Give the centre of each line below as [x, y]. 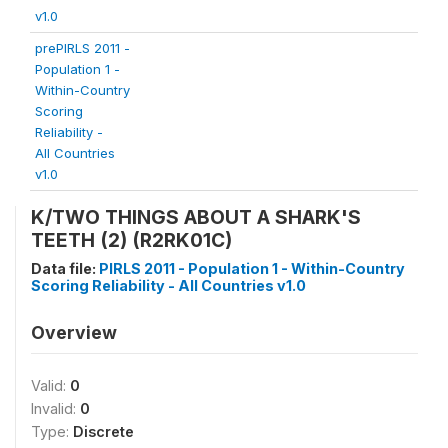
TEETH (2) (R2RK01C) [131, 240]
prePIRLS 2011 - [82, 48]
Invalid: [55, 408]
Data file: [65, 268]
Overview [74, 332]
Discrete [103, 431]
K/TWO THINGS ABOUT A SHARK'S [196, 217]
